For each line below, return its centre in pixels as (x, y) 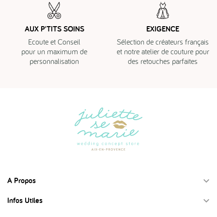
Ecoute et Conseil (54, 41)
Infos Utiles (25, 201)
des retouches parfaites (163, 61)
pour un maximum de (54, 51)
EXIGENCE (163, 29)
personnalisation (54, 61)
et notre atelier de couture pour (163, 51)
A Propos (22, 181)
